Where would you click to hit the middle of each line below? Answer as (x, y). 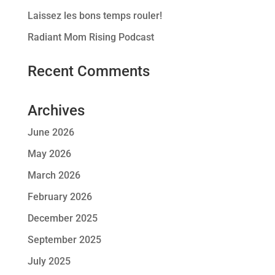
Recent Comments (88, 72)
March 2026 (54, 176)
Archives (56, 111)
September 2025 (64, 240)
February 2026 (60, 197)
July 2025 (49, 261)
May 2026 (49, 154)
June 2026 (51, 133)
